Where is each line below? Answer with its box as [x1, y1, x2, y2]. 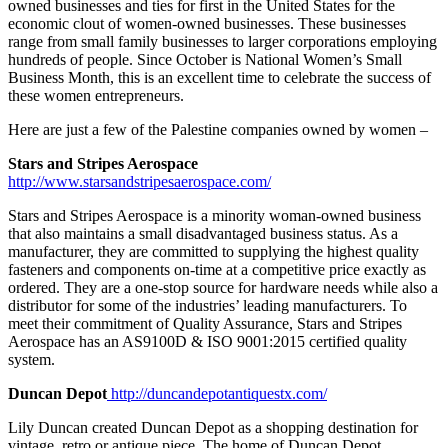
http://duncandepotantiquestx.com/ [107, 384, 327, 402]
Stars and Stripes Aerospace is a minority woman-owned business [8, 206, 421, 224]
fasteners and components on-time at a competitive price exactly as [8, 260, 426, 278]
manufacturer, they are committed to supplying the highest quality [8, 242, 419, 260]
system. [8, 350, 55, 368]
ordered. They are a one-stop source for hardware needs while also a [8, 278, 438, 296]
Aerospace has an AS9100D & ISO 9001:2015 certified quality [8, 332, 407, 350]
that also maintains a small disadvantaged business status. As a [8, 224, 398, 242]
